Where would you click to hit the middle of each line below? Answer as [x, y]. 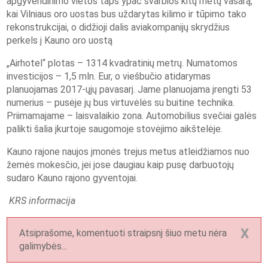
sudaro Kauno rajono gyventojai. [72, 178]
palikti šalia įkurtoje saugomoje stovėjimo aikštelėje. [115, 129]
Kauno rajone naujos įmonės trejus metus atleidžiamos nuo [128, 152]
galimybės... [43, 246]
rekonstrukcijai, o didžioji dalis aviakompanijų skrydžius [118, 28]
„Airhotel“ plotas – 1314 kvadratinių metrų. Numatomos [122, 63]
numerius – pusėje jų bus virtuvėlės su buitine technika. [121, 103]
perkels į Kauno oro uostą [60, 41]
